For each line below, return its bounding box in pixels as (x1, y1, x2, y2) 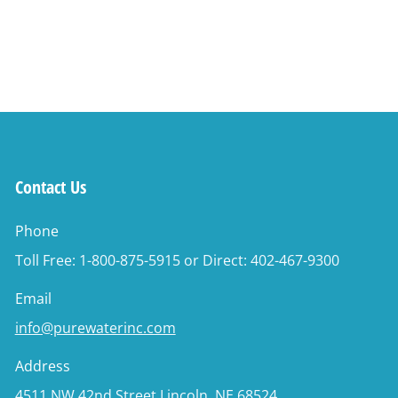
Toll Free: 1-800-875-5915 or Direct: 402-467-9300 (14, 251, 339, 271)
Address (14, 356, 70, 377)
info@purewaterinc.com (14, 318, 176, 338)
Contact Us (14, 175, 86, 200)
